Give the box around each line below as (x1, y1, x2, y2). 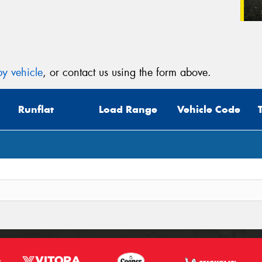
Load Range (99, 103, 157, 116)
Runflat (18, 103, 54, 116)
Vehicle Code (177, 103, 240, 116)
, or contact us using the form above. (43, 65, 211, 80)
